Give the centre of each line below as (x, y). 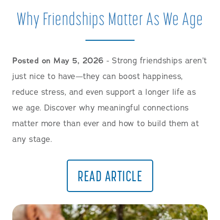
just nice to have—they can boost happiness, (98, 77)
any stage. (32, 139)
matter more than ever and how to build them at (106, 124)
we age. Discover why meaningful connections (101, 108)
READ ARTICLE (110, 176)
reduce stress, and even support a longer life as (104, 92)
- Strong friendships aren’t (155, 61)
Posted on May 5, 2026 (58, 61)
